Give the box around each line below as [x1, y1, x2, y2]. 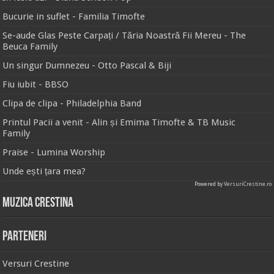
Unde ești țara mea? [2, 166, 86, 177]
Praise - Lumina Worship [2, 147, 106, 158]
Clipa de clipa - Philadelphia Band [2, 98, 142, 109]
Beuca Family [2, 41, 58, 53]
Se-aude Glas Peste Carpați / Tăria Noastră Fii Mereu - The [2, 30, 246, 42]
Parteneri [2, 230, 47, 245]
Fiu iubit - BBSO [2, 79, 69, 91]
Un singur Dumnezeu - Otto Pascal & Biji [2, 60, 172, 72]
